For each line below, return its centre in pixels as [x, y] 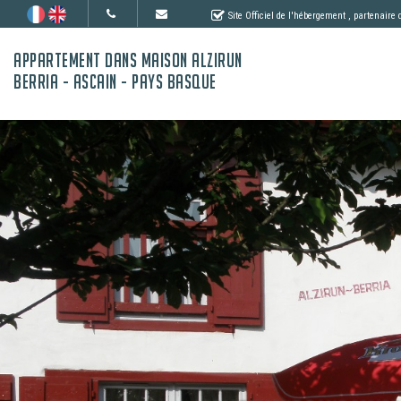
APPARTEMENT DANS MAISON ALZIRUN [128, 60]
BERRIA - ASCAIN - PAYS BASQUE [115, 82]
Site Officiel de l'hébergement [287, 15]
